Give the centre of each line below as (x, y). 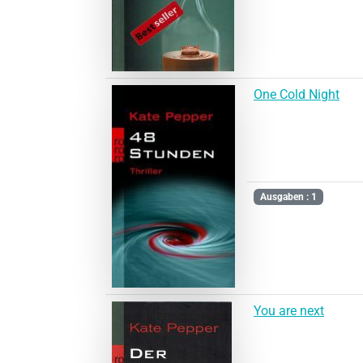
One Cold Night (297, 94)
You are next (289, 310)
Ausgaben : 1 (288, 197)
